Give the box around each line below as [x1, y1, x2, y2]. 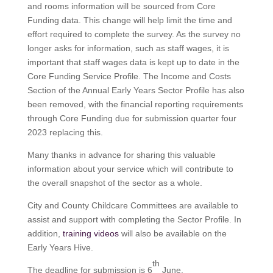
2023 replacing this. [27, 127, 103, 138]
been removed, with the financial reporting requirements [27, 99, 243, 110]
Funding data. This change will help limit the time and [27, 15, 232, 26]
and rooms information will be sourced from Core [27, 1, 216, 12]
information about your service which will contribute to [27, 164, 233, 174]
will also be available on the [118, 229, 227, 239]
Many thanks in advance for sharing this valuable [27, 150, 216, 160]
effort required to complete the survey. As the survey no [27, 29, 241, 40]
